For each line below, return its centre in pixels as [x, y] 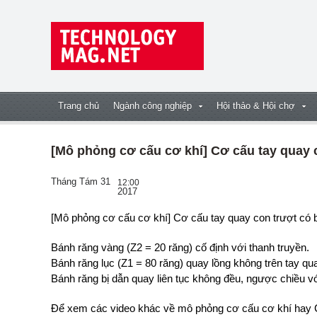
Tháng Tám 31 [81, 181]
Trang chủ [79, 106]
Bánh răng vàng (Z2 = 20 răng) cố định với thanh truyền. [180, 247]
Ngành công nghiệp [152, 106]
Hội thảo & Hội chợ [256, 106]
